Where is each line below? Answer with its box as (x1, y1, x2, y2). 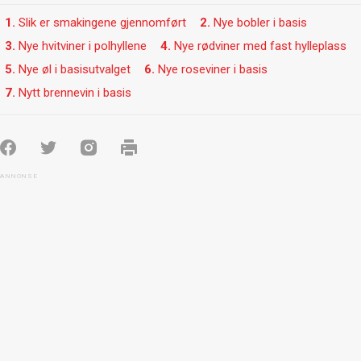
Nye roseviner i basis (158, 61, 268, 77)
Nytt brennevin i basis (19, 85, 131, 100)
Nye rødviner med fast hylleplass (174, 38, 346, 53)
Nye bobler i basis (214, 15, 307, 30)
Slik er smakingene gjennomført (19, 15, 186, 30)
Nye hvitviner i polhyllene (19, 38, 147, 53)
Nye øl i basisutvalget (19, 61, 131, 77)
